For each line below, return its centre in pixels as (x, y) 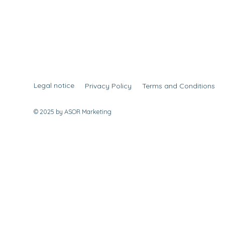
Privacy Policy (108, 86)
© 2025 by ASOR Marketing (73, 111)
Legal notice (54, 86)
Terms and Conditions (179, 86)
